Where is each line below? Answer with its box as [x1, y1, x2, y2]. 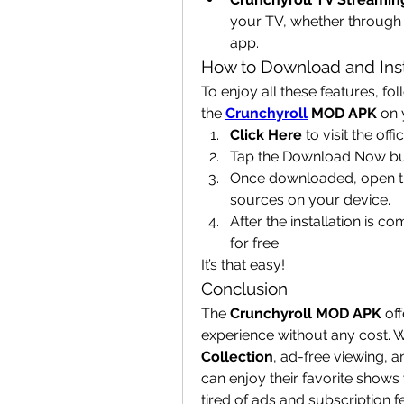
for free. [230, 234, 281, 252]
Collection [201, 348, 273, 365]
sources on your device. [230, 191, 390, 208]
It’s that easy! [201, 256, 285, 273]
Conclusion [201, 279, 288, 298]
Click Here [230, 126, 302, 143]
